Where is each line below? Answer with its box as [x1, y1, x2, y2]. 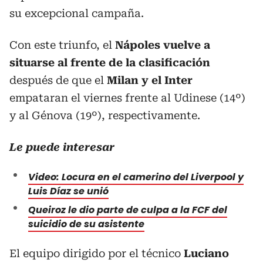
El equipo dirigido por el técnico [9, 247, 181, 259]
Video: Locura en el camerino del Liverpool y [28, 170, 244, 184]
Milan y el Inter [107, 73, 193, 86]
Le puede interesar [9, 140, 114, 153]
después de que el [9, 73, 107, 86]
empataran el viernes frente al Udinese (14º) [9, 91, 245, 104]
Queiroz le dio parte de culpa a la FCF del [28, 203, 227, 217]
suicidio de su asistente [28, 217, 144, 231]
